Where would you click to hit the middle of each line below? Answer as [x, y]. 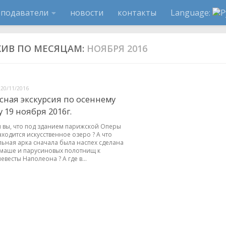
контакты [137, 13]
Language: [191, 13]
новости [87, 13]
